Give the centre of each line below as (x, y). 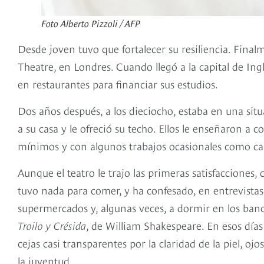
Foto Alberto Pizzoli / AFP (91, 23)
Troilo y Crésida (52, 225)
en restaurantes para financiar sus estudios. (118, 84)
